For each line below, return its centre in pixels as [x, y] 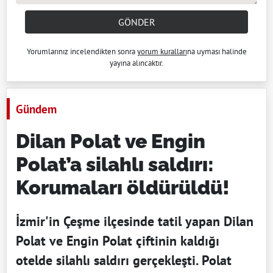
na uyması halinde [217, 51]
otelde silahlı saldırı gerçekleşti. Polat [124, 260]
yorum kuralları [162, 51]
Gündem [36, 108]
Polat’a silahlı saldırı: [115, 164]
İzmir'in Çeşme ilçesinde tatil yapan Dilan [135, 221]
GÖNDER [136, 22]
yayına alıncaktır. [136, 63]
